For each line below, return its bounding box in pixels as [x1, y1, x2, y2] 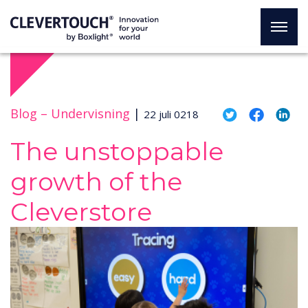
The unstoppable [10, 136, 223, 166]
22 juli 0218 [144, 107, 199, 121]
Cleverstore [10, 197, 152, 227]
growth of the [10, 166, 182, 197]
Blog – [10, 105, 47, 122]
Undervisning [51, 105, 130, 122]
